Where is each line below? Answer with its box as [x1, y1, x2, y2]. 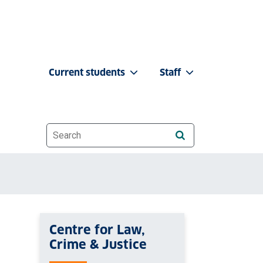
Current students [49, 66, 127, 79]
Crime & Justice [49, 237, 147, 252]
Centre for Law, [49, 222, 145, 238]
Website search [46, 123, 119, 135]
